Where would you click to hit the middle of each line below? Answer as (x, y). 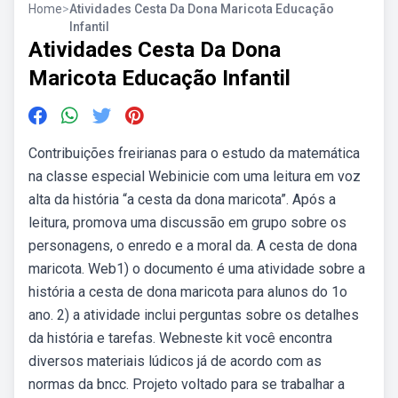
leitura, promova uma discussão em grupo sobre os (187, 223)
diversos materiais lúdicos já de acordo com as (175, 361)
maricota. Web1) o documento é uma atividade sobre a (197, 269)
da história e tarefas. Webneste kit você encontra (180, 338)
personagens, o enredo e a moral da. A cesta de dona (193, 246)
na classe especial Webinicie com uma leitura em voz (195, 176)
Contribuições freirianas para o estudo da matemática (194, 153)
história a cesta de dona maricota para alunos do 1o (188, 292)
